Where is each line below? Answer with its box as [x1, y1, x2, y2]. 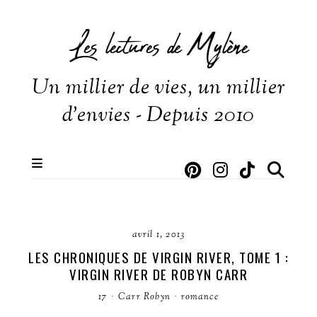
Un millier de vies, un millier [31, 73, 286, 103]
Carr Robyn [118, 291, 171, 304]
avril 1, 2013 [132, 229, 185, 241]
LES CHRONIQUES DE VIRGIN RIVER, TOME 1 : [28, 247, 289, 267]
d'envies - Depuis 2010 [62, 100, 255, 131]
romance [181, 291, 219, 304]
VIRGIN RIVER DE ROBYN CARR [69, 264, 248, 284]
